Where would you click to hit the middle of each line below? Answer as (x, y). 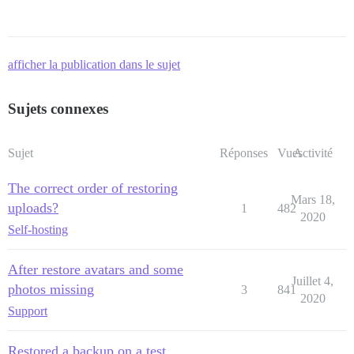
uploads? (33, 208)
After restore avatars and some (96, 269)
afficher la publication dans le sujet (94, 64)
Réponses (244, 153)
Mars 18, (313, 200)
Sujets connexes (58, 109)
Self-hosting (38, 230)
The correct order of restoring (93, 188)
